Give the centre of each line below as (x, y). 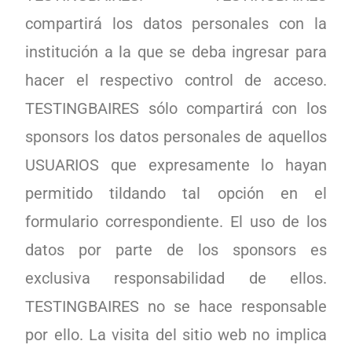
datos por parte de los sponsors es (176, 250)
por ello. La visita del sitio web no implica (176, 335)
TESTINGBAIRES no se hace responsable (176, 306)
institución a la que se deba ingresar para (176, 52)
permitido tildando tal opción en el (176, 193)
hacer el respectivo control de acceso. (176, 80)
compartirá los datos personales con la (176, 24)
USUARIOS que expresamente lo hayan (176, 165)
